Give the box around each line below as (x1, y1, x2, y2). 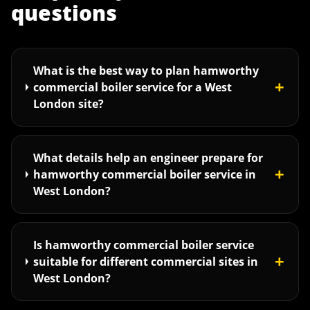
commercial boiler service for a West (33, 80, 232, 95)
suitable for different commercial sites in (33, 254, 259, 269)
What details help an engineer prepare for (33, 150, 264, 165)
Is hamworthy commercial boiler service (33, 237, 255, 253)
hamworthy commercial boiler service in (33, 167, 257, 182)
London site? (33, 96, 104, 111)
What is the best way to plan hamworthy (33, 63, 259, 78)
